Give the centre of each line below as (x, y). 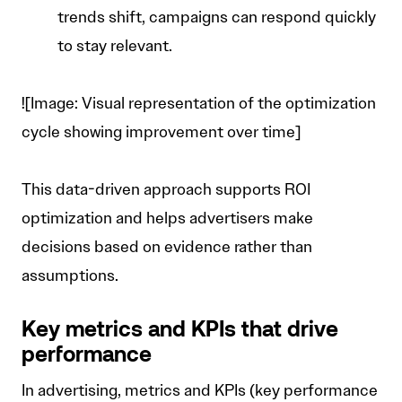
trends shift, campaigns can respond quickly (217, 17)
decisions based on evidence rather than (167, 247)
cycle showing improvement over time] (161, 132)
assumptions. (70, 276)
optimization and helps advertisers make (167, 218)
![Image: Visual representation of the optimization (199, 104)
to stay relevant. (115, 46)
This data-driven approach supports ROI (166, 190)
